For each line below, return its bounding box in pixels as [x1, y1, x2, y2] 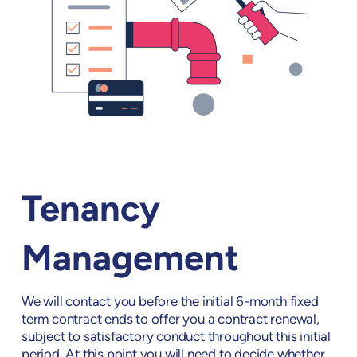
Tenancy [21, 193, 160, 229]
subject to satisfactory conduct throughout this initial [21, 330, 331, 344]
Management [21, 242, 239, 279]
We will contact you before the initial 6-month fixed [21, 295, 319, 309]
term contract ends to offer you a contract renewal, [21, 312, 320, 327]
